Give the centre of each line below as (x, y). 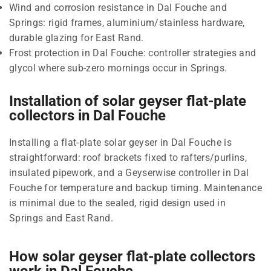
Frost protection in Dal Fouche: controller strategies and (133, 53)
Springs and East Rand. (61, 218)
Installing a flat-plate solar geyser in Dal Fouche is (120, 142)
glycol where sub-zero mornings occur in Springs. (118, 68)
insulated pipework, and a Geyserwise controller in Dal (129, 172)
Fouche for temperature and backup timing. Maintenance (135, 188)
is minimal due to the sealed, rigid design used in (118, 203)
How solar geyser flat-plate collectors (132, 256)
